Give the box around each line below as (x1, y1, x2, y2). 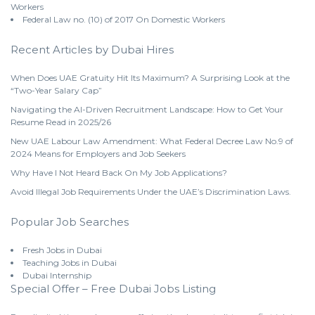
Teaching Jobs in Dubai (22, 257, 117, 268)
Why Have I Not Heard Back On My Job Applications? (11, 167, 227, 178)
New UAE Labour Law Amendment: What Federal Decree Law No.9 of (11, 135, 293, 146)
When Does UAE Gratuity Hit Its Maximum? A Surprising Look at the (11, 72, 290, 83)
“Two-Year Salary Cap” (11, 84, 102, 96)
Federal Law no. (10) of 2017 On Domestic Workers (22, 13, 225, 25)
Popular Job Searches (11, 214, 129, 229)
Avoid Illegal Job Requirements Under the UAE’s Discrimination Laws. (11, 186, 291, 197)
